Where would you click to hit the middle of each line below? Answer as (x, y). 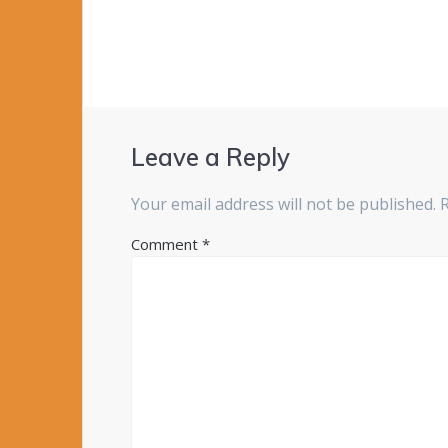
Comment (167, 244)
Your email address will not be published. (284, 204)
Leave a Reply (211, 157)
